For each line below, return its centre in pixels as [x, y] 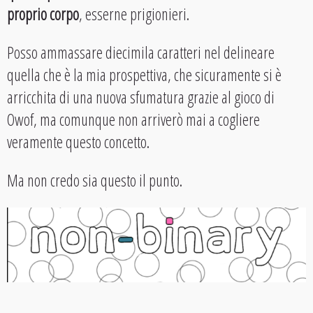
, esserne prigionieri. [134, 14]
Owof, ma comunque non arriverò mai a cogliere [133, 120]
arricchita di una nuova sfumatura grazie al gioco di [141, 97]
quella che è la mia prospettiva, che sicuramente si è [144, 75]
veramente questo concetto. [78, 142]
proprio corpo [43, 14]
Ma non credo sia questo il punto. [95, 181]
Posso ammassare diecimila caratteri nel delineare [141, 53]
